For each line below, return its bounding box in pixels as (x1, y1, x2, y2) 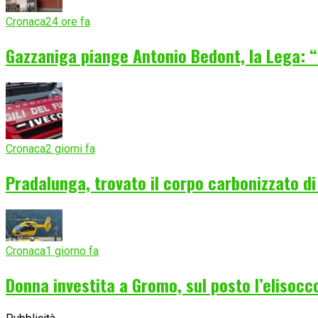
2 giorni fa (45, 142, 95, 156)
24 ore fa (45, 15, 90, 29)
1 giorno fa (45, 244, 99, 258)
